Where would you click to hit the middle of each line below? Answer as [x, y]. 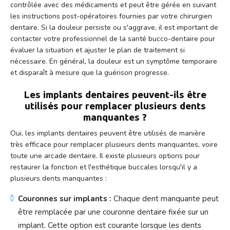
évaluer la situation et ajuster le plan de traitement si [98, 50]
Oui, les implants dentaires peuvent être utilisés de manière [108, 133]
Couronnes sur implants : [65, 198]
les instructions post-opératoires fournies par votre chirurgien [111, 16]
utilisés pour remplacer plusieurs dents [115, 106]
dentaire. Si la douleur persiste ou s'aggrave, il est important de [114, 27]
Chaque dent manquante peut [165, 198]
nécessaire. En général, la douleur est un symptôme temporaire [114, 61]
